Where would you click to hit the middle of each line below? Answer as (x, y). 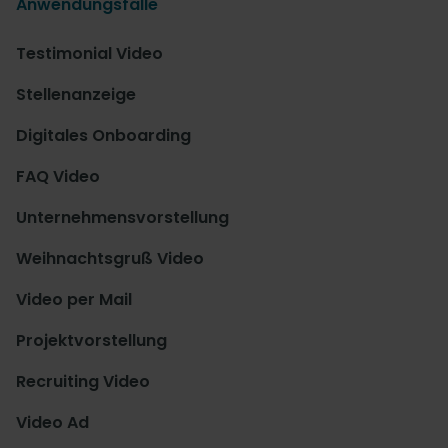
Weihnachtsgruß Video (110, 259)
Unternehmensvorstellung (122, 218)
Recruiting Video (83, 382)
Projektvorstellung (91, 341)
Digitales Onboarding (103, 136)
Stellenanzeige (76, 95)
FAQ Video (58, 177)
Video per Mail (74, 300)
